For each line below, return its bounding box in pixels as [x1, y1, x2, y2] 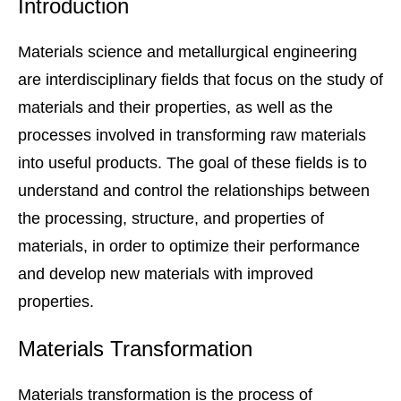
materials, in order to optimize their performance [18, 237, 360, 256]
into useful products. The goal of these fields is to [18, 154, 367, 173]
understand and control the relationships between [18, 182, 370, 200]
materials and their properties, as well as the [18, 98, 333, 117]
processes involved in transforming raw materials [18, 126, 366, 145]
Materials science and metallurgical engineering [18, 43, 357, 62]
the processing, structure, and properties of [18, 209, 324, 228]
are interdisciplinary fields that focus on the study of [18, 71, 383, 90]
